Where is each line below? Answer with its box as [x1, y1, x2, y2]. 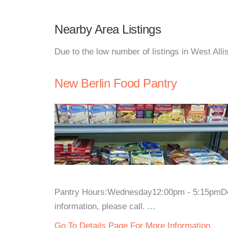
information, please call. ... [54, 202, 155, 211]
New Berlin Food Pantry [54, 76, 177, 90]
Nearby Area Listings [54, 22, 161, 36]
